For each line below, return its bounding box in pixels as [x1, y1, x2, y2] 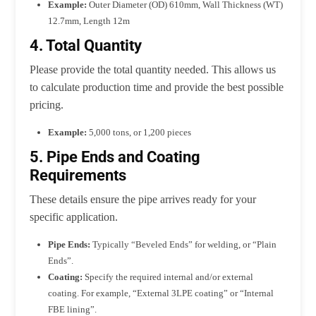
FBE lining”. [48, 303, 97, 315]
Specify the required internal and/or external [83, 271, 254, 282]
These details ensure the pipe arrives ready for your [30, 193, 257, 205]
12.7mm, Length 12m [48, 15, 130, 26]
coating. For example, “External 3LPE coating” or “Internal [48, 287, 274, 298]
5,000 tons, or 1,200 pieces [87, 126, 192, 138]
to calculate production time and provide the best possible [30, 80, 284, 93]
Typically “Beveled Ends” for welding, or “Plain [90, 238, 277, 250]
